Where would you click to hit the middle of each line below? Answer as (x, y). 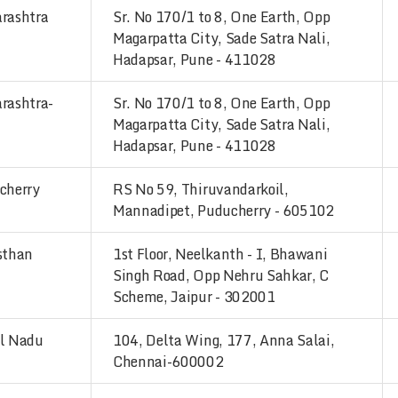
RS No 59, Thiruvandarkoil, (201, 189)
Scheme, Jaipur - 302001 (194, 297)
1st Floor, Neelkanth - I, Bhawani (220, 254)
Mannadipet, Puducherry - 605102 (224, 211)
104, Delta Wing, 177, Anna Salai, (224, 340)
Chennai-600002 (168, 362)
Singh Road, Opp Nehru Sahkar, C (221, 275)
